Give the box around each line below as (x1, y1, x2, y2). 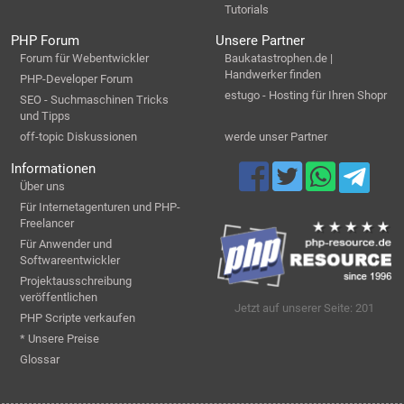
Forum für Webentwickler (20, 51, 149, 66)
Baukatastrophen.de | (225, 51, 333, 66)
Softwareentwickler (20, 252, 120, 267)
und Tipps (20, 109, 70, 124)
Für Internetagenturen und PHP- (20, 199, 180, 214)
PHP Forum (11, 32, 79, 50)
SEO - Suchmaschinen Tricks (20, 93, 169, 107)
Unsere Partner (216, 32, 305, 50)
